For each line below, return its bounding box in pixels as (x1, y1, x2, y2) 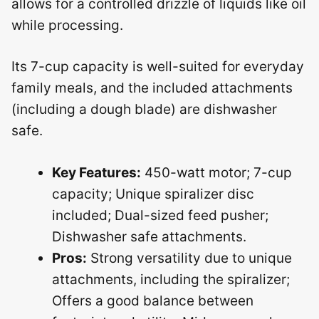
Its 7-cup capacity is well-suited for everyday (11, 58, 304, 75)
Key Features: (52, 164, 141, 181)
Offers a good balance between (52, 292, 253, 309)
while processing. (11, 16, 123, 33)
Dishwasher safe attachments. (52, 228, 246, 245)
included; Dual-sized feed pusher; (52, 206, 268, 224)
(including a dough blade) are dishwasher (11, 101, 277, 117)
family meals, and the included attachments (11, 80, 293, 96)
